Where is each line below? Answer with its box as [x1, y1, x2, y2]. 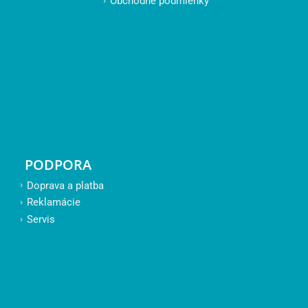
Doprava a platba [26, 179, 104, 192]
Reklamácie [26, 196, 80, 209]
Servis [26, 212, 55, 225]
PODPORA [24, 155, 91, 174]
